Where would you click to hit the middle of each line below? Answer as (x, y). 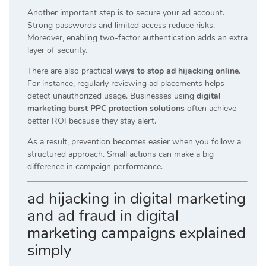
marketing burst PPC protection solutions (106, 108)
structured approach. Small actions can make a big (121, 154)
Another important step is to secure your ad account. (126, 12)
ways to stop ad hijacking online (177, 71)
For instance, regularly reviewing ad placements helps (126, 83)
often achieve (210, 108)
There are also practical (71, 71)
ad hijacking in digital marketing (137, 198)
